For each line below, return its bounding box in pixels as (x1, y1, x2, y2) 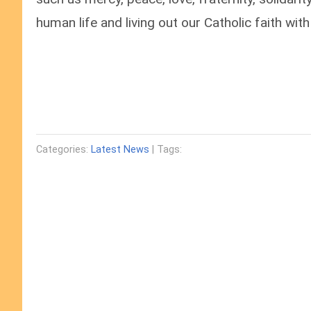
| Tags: (149, 144, 182, 156)
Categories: (36, 144, 91, 156)
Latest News (91, 144, 149, 156)
